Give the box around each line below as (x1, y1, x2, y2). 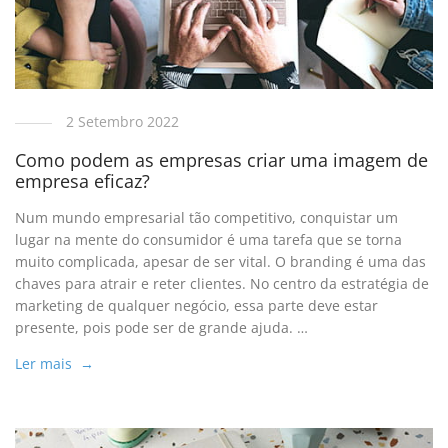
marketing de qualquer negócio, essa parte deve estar (15, 296, 379, 316)
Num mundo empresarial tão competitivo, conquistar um (15, 208, 399, 228)
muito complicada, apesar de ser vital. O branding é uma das (15, 252, 427, 272)
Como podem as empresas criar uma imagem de (15, 148, 429, 173)
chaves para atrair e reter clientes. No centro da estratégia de (15, 274, 430, 294)
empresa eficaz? (15, 169, 151, 194)
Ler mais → (15, 354, 95, 374)
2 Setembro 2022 (66, 111, 180, 131)
